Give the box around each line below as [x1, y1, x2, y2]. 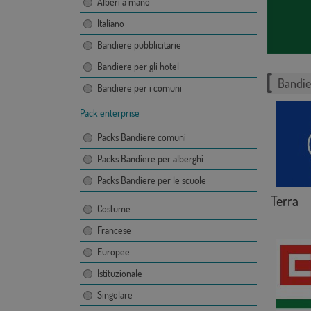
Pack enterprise [79, 107, 140, 119]
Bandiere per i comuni [96, 82, 182, 94]
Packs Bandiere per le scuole [96, 174, 206, 187]
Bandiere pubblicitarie [96, 39, 181, 51]
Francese [96, 224, 131, 237]
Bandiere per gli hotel [96, 60, 179, 73]
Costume [96, 203, 131, 215]
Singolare [96, 289, 133, 301]
